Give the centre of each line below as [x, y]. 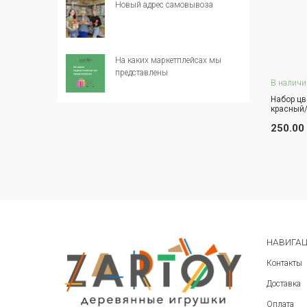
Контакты [284, 263]
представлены [141, 72]
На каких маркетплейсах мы [168, 60]
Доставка [283, 283]
